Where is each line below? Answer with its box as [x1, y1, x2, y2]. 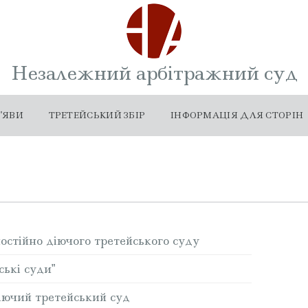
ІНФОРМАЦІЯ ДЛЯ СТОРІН [170, 109, 304, 121]
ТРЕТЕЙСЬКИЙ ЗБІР [48, 109, 146, 121]
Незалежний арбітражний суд [10, 60, 298, 86]
